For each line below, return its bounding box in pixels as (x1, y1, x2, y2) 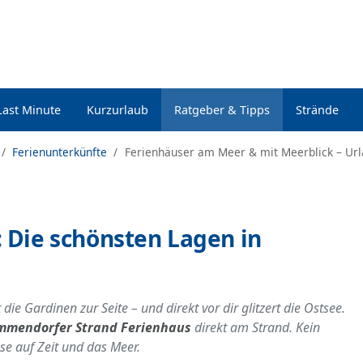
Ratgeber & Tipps (174, 102, 270, 117)
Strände (296, 102, 339, 117)
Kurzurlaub (87, 102, 148, 117)
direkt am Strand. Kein (191, 318, 320, 336)
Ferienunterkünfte (12, 144, 108, 160)
